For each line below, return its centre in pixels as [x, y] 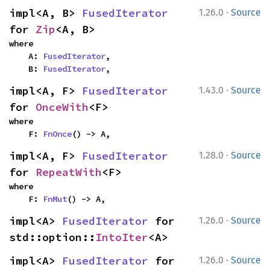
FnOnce [57, 134]
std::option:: [52, 237]
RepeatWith [69, 172]
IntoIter [122, 237]
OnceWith [62, 107]
